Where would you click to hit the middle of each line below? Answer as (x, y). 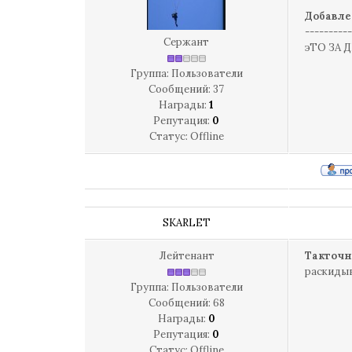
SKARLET (187, 223)
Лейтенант (186, 256)
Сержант (186, 42)
